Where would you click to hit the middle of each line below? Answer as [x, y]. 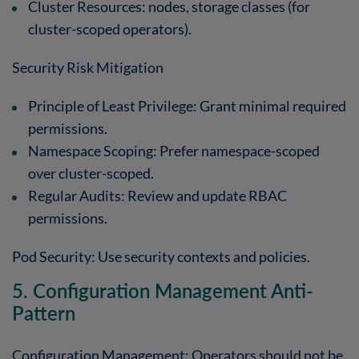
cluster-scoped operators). [110, 28]
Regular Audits [75, 195]
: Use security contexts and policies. [201, 256]
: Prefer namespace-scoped [236, 150]
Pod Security [52, 256]
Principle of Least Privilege [111, 105]
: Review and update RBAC [204, 195]
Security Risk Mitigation [88, 67]
